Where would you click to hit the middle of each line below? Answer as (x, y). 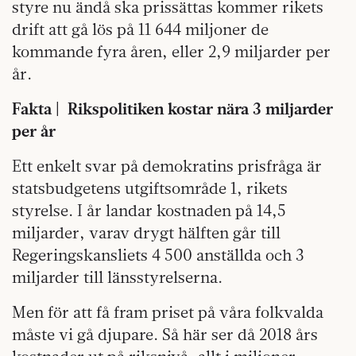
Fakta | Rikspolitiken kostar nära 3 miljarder (172, 108)
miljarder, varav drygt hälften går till (146, 232)
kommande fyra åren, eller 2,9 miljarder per (171, 51)
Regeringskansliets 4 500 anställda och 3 (158, 254)
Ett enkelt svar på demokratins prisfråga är (167, 165)
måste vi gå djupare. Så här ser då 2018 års (165, 334)
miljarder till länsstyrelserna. (117, 277)
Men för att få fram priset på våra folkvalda (168, 311)
